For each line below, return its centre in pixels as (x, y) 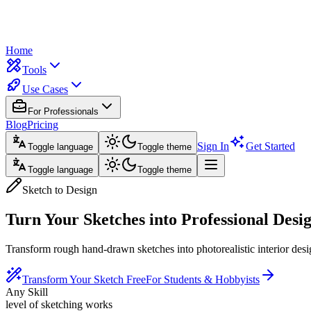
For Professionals (63, 111)
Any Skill (27, 292)
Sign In (213, 146)
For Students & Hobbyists (203, 279)
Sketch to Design (60, 190)
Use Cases (45, 89)
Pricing (43, 125)
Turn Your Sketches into (91, 219)
